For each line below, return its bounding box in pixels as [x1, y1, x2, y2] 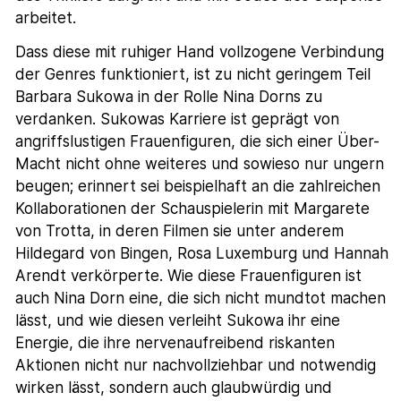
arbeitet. [15, 8, 77, 27]
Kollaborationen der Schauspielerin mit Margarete [15, 200, 371, 218]
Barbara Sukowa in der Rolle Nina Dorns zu [15, 88, 323, 107]
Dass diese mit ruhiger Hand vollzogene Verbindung [15, 43, 385, 62]
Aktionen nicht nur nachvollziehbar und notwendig [15, 356, 377, 375]
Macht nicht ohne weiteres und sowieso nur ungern [15, 155, 385, 174]
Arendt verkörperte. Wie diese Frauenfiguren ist [15, 267, 363, 286]
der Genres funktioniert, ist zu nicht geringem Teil [15, 65, 371, 84]
